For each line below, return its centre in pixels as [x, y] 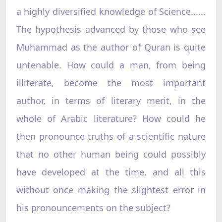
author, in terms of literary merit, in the [111, 100]
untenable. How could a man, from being [111, 65]
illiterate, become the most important [111, 83]
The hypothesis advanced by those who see [111, 29]
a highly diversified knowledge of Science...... [111, 11]
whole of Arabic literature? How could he [111, 118]
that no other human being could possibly [111, 154]
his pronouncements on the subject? [93, 207]
